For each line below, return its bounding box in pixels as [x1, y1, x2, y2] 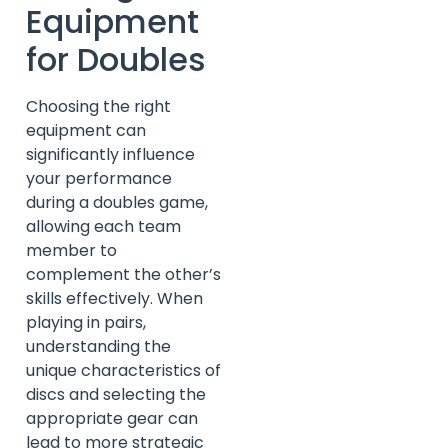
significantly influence [26, 142, 195, 166]
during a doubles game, [26, 190, 208, 214]
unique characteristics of [26, 358, 221, 382]
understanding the [26, 334, 171, 358]
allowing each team [26, 214, 181, 238]
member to [26, 238, 117, 262]
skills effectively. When [26, 286, 203, 310]
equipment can [26, 118, 146, 142]
